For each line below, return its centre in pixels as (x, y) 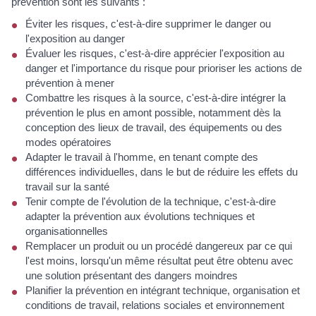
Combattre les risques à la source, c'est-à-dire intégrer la (156, 98)
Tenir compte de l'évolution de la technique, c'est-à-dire (151, 202)
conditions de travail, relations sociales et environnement (155, 305)
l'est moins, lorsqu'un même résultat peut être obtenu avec (159, 261)
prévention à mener (70, 83)
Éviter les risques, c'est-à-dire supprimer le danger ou (148, 24)
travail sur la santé (67, 187)
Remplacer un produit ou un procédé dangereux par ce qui (159, 246)
